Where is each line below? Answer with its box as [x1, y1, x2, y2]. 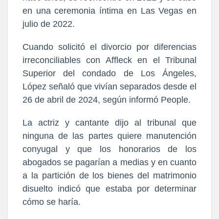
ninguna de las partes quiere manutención [22, 131, 197, 141]
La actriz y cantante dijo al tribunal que [22, 117, 197, 128]
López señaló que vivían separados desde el [22, 81, 197, 91]
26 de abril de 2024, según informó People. [22, 94, 191, 105]
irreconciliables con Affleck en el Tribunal [22, 55, 197, 65]
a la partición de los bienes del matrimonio [22, 170, 197, 180]
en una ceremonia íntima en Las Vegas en [22, 5, 197, 16]
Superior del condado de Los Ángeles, [22, 68, 197, 78]
